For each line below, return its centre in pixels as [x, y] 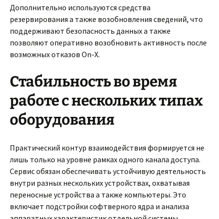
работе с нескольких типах [106, 101]
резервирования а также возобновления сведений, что [106, 19]
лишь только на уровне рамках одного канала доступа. [105, 159]
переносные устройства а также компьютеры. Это [98, 195]
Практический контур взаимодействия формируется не [107, 148]
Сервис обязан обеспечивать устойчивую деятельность [108, 171]
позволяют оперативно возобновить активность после [108, 43]
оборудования [62, 120]
